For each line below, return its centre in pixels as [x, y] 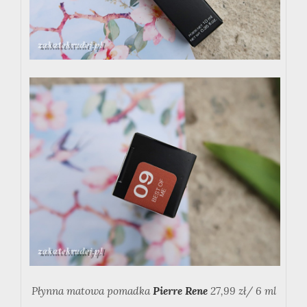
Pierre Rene [180, 291]
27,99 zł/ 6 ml [242, 291]
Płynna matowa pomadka [92, 291]
